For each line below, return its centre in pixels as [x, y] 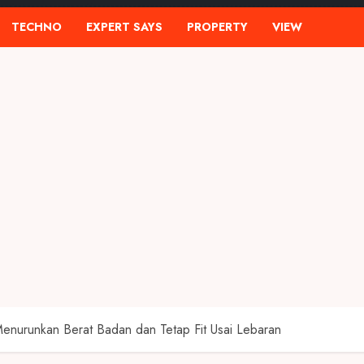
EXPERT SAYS [124, 27]
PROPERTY [217, 27]
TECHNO [37, 27]
